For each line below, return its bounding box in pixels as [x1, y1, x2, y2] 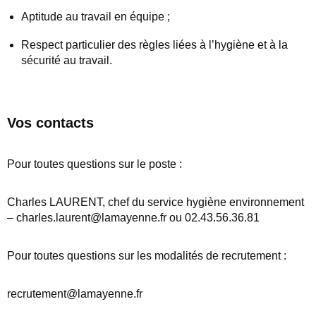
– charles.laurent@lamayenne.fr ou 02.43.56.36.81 [7, 212, 260, 224]
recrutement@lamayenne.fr [7, 288, 142, 300]
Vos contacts [7, 115, 94, 131]
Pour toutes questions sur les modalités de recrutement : [7, 250, 286, 262]
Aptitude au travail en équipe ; [21, 11, 170, 23]
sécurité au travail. [21, 54, 112, 67]
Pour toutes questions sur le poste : [7, 158, 182, 171]
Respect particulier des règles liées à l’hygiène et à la [21, 39, 288, 51]
